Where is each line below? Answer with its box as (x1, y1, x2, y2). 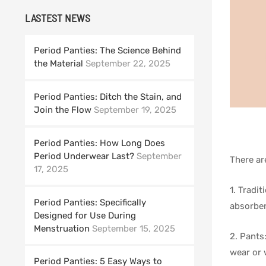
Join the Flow (34, 104, 91, 116)
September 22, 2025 (85, 58, 170, 69)
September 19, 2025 (94, 104, 176, 116)
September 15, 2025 (92, 223, 175, 234)
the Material (34, 58, 83, 69)
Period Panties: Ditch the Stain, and (34, 91, 182, 103)
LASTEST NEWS (25, 11, 90, 25)
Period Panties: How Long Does (34, 137, 165, 148)
